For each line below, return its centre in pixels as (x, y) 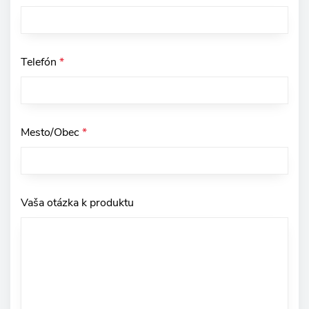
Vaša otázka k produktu (77, 202)
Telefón (40, 62)
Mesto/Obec (51, 132)
